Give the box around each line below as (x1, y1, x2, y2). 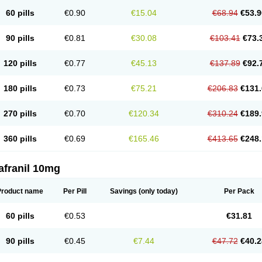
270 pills (3, 109, 37, 118)
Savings (110, 187, 137, 195)
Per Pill (63, 187, 87, 195)
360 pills (3, 134, 37, 143)
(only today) (137, 187, 178, 195)
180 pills (3, 84, 37, 93)
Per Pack (223, 187, 254, 195)
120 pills (3, 58, 37, 68)
